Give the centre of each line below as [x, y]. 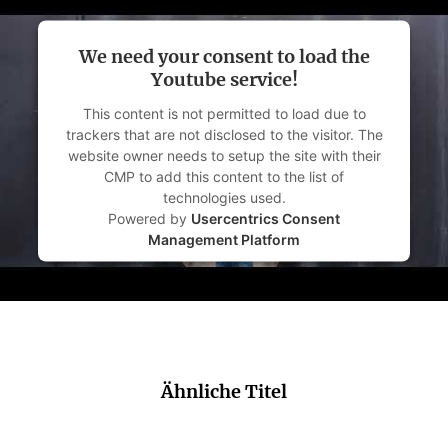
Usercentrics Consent [265, 218]
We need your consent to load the [224, 56]
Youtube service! [224, 79]
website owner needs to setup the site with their [224, 155]
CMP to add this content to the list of [224, 176]
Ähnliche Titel [223, 391]
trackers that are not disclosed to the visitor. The [224, 134]
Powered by [149, 218]
